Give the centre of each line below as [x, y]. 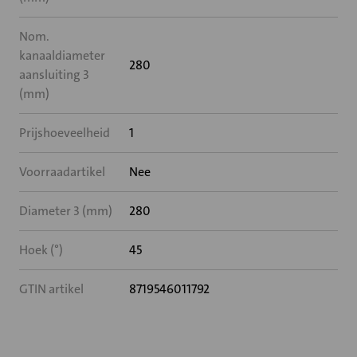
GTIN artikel [51, 289]
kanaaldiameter [62, 55]
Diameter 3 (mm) [66, 211]
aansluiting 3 [54, 75]
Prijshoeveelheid [65, 133]
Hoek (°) [41, 250]
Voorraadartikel [62, 172]
